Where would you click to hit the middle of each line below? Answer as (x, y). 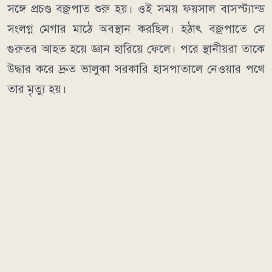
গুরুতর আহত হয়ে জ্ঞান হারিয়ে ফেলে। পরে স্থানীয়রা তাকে (136, 49)
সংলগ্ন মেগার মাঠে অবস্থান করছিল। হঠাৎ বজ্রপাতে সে (136, 29)
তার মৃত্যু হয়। (37, 89)
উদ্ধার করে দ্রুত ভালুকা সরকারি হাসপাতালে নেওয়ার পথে (136, 69)
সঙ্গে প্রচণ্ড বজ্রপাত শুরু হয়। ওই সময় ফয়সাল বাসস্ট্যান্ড (136, 9)
